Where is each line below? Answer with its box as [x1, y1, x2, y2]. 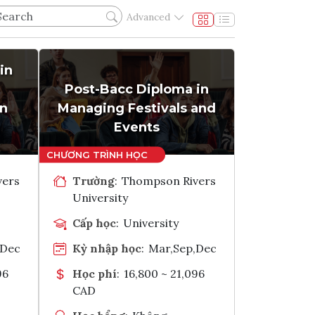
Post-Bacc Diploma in [65, 81, 209, 97]
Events [114, 119, 160, 135]
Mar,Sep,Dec [148, 240, 217, 255]
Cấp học [72, 215, 116, 230]
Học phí [72, 266, 117, 281]
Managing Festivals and [58, 100, 216, 116]
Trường [72, 173, 115, 188]
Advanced [127, 11, 170, 24]
